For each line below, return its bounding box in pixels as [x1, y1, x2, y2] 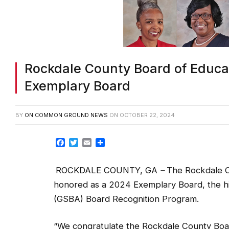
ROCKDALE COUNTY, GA [56, 165, 157, 175]
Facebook [65, 137, 104, 148]
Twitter [78, 137, 105, 148]
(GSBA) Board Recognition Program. [54, 193, 199, 204]
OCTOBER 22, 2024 [120, 111, 175, 119]
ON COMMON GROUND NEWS [25, 111, 108, 119]
